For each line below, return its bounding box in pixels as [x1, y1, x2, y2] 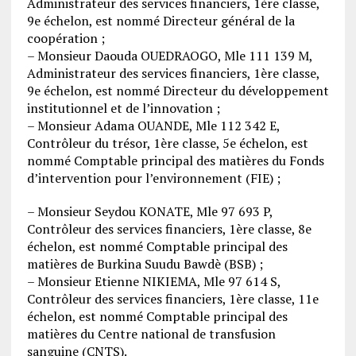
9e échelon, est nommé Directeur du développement [26, 81, 329, 99]
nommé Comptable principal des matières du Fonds [26, 151, 324, 169]
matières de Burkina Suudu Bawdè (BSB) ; [26, 254, 263, 273]
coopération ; [26, 29, 105, 47]
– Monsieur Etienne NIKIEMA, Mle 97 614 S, [26, 272, 281, 290]
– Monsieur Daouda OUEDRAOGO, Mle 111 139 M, [26, 46, 312, 64]
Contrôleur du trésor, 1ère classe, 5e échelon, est [26, 133, 308, 152]
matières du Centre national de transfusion [26, 324, 276, 342]
